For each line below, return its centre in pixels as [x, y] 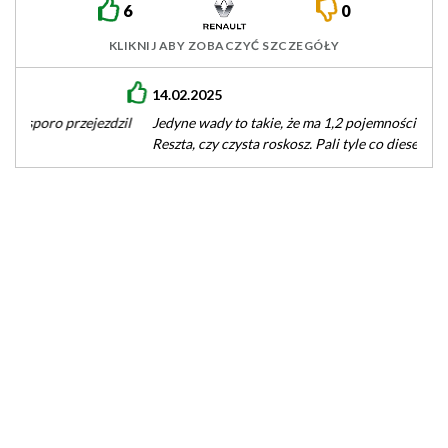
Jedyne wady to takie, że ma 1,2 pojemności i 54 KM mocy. [208, 122]
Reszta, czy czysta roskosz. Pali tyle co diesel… [171, 143]
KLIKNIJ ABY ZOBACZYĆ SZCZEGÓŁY [224, 45]
